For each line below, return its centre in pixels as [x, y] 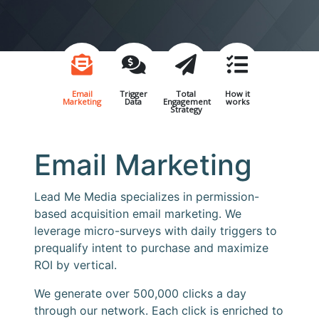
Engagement [187, 101]
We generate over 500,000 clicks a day [140, 293]
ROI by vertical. [75, 265]
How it [237, 94]
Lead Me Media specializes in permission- [147, 197]
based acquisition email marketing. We [138, 214]
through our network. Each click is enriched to [159, 310]
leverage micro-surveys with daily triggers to [156, 231]
